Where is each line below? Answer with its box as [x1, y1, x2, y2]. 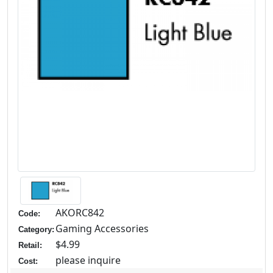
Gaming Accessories [55, 222, 149, 236]
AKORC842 [55, 206, 104, 220]
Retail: [18, 241, 42, 250]
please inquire [55, 253, 121, 268]
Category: [18, 225, 54, 235]
